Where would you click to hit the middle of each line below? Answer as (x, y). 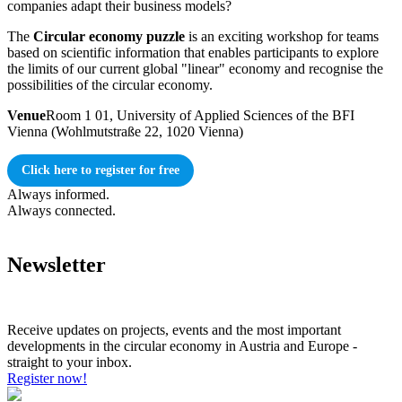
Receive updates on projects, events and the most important (174, 330)
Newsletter (57, 265)
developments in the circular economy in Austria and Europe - (182, 346)
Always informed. (58, 195)
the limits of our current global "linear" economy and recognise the (195, 69)
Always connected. (61, 211)
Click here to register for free (100, 170)
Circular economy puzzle (109, 37)
